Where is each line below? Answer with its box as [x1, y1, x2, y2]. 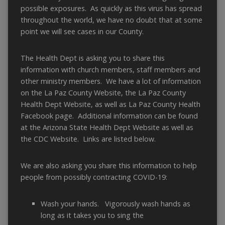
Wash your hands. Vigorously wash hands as [40, 199, 190, 209]
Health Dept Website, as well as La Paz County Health [20, 99, 200, 109]
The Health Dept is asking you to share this [20, 53, 165, 63]
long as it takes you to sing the [40, 210, 144, 220]
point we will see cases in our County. [20, 27, 144, 37]
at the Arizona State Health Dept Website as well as [20, 123, 193, 133]
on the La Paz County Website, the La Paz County [20, 88, 186, 98]
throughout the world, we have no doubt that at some [20, 15, 202, 25]
